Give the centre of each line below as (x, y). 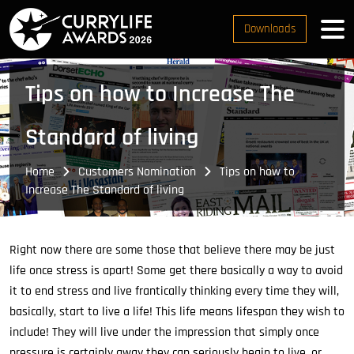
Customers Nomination (137, 171)
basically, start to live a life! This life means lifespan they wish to (177, 312)
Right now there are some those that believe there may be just (172, 250)
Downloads (270, 28)
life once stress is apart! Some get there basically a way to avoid (176, 271)
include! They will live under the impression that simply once (164, 332)
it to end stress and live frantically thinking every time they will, (174, 291)
